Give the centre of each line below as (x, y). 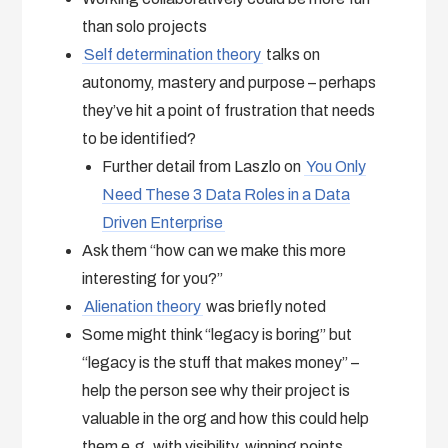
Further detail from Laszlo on (203, 166)
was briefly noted (265, 306)
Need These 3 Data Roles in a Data (226, 194)
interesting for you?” (153, 278)
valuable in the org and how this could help (226, 418)
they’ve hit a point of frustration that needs (229, 110)
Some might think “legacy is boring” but (217, 334)
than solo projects (145, 26)
